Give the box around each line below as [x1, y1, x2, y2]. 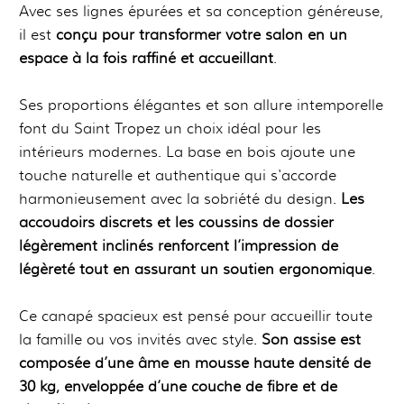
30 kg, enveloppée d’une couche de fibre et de [19, 378, 337, 396]
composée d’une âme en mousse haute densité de [19, 354, 371, 372]
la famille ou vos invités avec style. [19, 331, 262, 349]
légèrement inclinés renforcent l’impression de [19, 237, 338, 255]
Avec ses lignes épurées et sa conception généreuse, [19, 3, 383, 21]
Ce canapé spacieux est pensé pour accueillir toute [19, 308, 372, 326]
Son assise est [262, 331, 361, 349]
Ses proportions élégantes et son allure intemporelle [19, 96, 383, 115]
